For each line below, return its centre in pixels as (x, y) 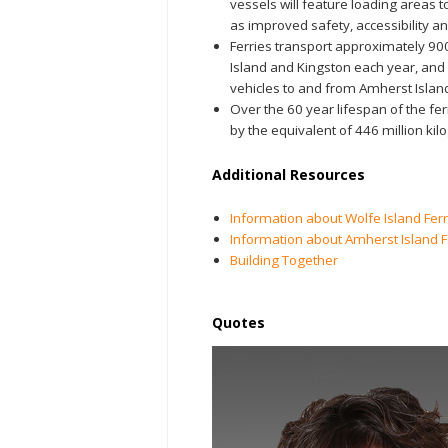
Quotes (238, 322)
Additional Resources (288, 174)
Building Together (284, 259)
